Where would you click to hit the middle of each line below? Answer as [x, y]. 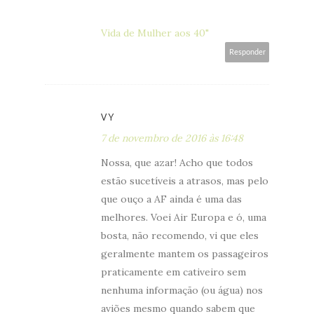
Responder [247, 52]
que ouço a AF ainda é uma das [171, 199]
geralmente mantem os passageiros [185, 253]
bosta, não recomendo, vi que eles [180, 235]
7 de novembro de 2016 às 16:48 [172, 138]
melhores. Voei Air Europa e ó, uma [184, 217]
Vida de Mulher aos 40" [155, 33]
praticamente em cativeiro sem [173, 272]
